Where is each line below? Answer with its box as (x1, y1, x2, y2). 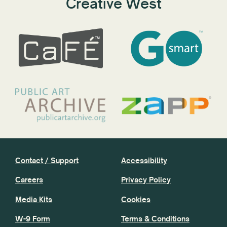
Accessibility (121, 155, 167, 165)
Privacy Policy (121, 175, 171, 185)
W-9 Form (15, 214, 50, 224)
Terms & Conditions (121, 214, 190, 224)
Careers (15, 175, 43, 185)
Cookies (121, 194, 150, 204)
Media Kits (15, 194, 52, 204)
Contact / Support (15, 155, 79, 165)
